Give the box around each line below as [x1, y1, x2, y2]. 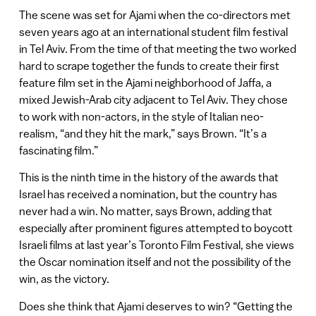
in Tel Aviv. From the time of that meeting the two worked [18, 42, 296, 55]
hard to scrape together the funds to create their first [18, 59, 279, 72]
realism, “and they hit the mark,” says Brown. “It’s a [18, 126, 267, 140]
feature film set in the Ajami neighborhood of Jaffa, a [18, 75, 272, 89]
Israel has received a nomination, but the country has [18, 188, 277, 201]
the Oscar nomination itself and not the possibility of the [18, 255, 291, 269]
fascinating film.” [18, 143, 98, 157]
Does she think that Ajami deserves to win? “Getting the [18, 299, 293, 312]
